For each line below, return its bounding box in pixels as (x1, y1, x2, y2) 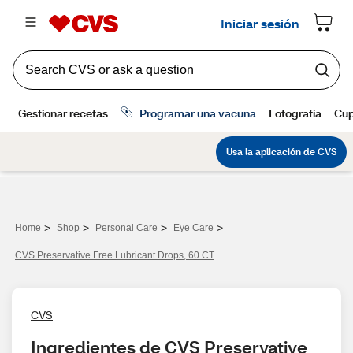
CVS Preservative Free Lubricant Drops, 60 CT (15, 250, 214, 261)
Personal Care (95, 222, 158, 233)
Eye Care (173, 222, 214, 233)
